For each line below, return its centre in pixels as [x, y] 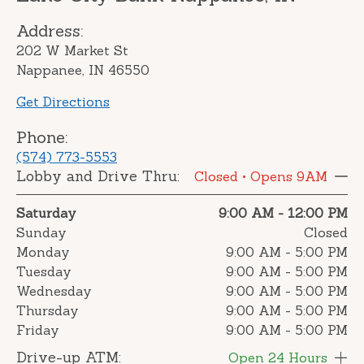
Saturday [46, 213]
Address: [50, 31]
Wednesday [54, 291]
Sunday [41, 233]
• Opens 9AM [283, 177]
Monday [43, 252]
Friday [38, 330]
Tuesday [44, 272]
